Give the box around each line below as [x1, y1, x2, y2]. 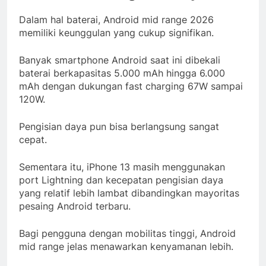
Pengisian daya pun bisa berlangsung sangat [19, 120, 219, 132]
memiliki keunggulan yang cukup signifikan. [19, 26, 214, 39]
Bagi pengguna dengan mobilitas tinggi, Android [19, 227, 236, 239]
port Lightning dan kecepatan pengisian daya [19, 173, 223, 186]
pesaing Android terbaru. [19, 199, 131, 212]
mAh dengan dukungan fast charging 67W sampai [19, 80, 243, 92]
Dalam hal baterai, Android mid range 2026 [19, 13, 214, 26]
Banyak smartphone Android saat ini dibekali [19, 53, 220, 66]
